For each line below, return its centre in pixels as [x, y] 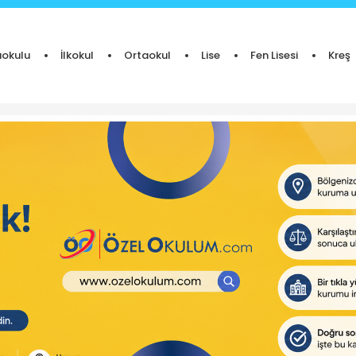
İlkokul [77, 55]
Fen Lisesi [274, 55]
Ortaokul [147, 55]
